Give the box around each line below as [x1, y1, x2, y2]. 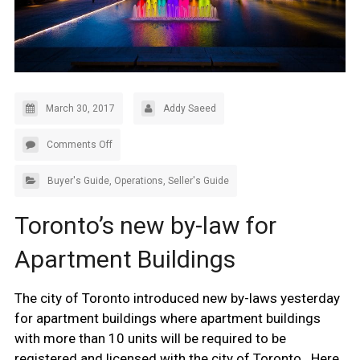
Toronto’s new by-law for [14, 211, 276, 239]
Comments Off [46, 139, 112, 150]
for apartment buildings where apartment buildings [14, 310, 321, 326]
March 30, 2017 [45, 103, 115, 114]
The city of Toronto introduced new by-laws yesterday [14, 290, 340, 306]
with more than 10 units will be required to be [14, 330, 286, 346]
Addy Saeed [162, 103, 216, 114]
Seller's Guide [167, 175, 229, 186]
